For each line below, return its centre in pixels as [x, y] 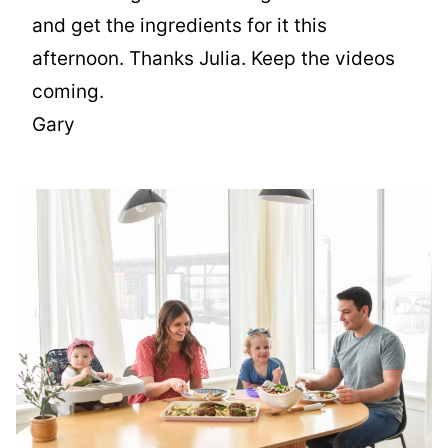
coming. [68, 92]
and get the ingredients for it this [179, 26]
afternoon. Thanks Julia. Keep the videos [213, 59]
